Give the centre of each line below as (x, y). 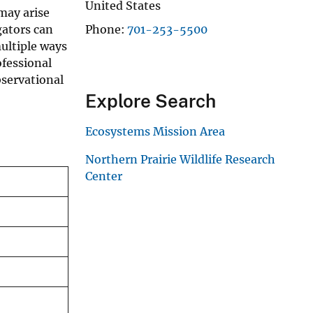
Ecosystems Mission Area (155, 131)
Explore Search (151, 101)
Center (104, 176)
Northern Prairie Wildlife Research (180, 159)
